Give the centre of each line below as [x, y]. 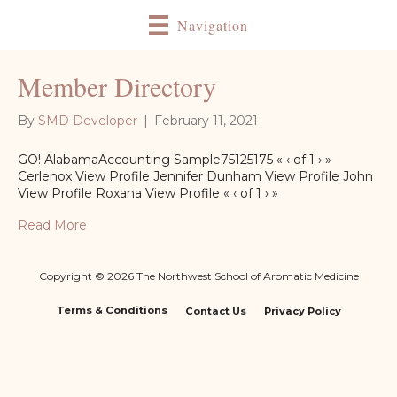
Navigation [213, 25]
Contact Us [215, 311]
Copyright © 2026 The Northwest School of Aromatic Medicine [198, 276]
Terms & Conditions [112, 311]
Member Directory [117, 86]
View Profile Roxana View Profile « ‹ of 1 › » [148, 193]
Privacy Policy [302, 311]
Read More [52, 225]
